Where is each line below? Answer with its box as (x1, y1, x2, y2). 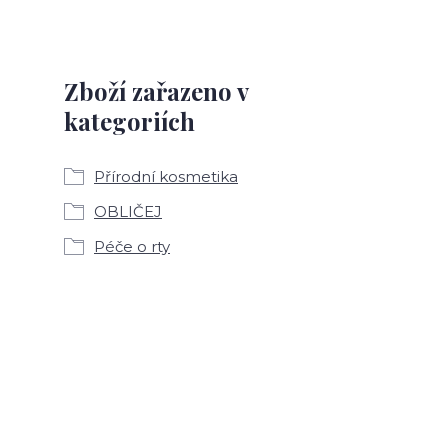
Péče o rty (94, 237, 170, 256)
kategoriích (64, 105, 195, 137)
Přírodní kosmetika (94, 167, 238, 186)
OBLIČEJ (94, 202, 162, 221)
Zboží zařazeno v (64, 75, 248, 107)
